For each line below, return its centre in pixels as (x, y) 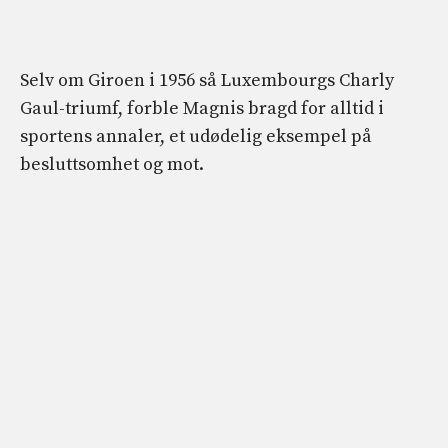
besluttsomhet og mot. (112, 164)
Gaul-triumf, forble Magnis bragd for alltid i (202, 108)
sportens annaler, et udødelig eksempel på (196, 136)
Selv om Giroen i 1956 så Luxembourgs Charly (207, 80)
